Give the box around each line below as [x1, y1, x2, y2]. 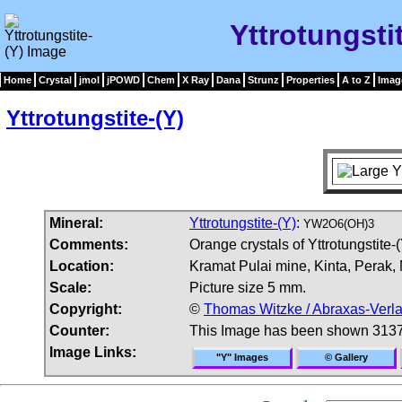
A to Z [342, 74, 371, 85]
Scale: [49, 279, 92, 295]
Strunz [248, 74, 279, 85]
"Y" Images [216, 351, 268, 363]
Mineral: [49, 214, 103, 231]
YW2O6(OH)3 [303, 216, 374, 231]
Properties [286, 74, 335, 85]
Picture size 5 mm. [189, 279, 306, 295]
